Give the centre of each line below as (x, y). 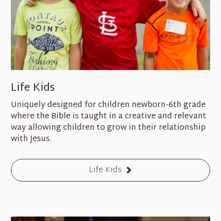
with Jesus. (32, 140)
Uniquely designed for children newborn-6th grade (109, 106)
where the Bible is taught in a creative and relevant (109, 117)
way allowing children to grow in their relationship (109, 128)
